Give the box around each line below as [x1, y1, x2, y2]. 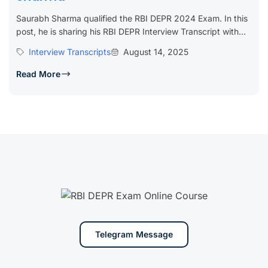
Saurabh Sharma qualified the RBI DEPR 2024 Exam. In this [16, 13, 248, 23]
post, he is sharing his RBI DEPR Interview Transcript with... [16, 26, 246, 36]
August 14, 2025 [123, 46, 188, 57]
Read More [16, 68, 60, 79]
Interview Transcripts [29, 46, 111, 57]
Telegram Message [95, 229, 173, 239]
